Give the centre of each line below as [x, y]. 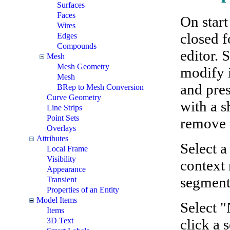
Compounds [77, 46]
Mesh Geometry [83, 66]
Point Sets [63, 118]
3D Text [60, 220]
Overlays [61, 128]
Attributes [52, 138]
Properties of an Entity [83, 189]
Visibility [61, 159]
